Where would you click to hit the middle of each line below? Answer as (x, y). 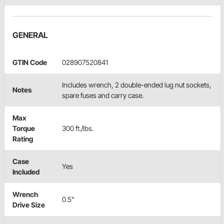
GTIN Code (30, 62)
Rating (23, 139)
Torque (24, 128)
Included (26, 172)
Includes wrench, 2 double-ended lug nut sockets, (137, 85)
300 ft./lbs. (78, 128)
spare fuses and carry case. (103, 95)
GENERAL (30, 35)
